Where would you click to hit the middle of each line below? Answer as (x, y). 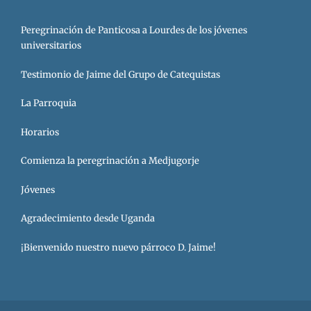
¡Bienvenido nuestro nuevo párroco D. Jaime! (118, 247)
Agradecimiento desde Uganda (88, 219)
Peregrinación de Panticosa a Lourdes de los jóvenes (134, 31)
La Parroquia (49, 103)
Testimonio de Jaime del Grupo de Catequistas (120, 74)
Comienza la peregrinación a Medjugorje (110, 161)
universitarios (51, 46)
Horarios (40, 132)
